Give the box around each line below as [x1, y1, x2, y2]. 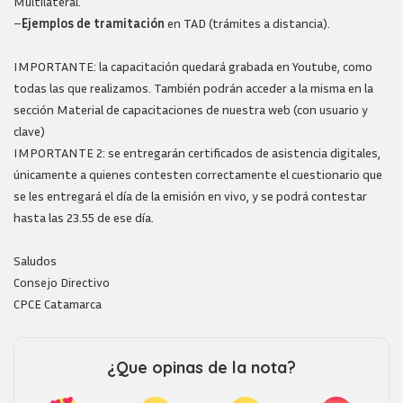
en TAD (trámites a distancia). [165, 15, 330, 31]
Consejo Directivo [13, 274, 110, 290]
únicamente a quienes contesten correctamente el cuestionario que [13, 166, 382, 182]
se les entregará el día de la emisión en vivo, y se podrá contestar [13, 188, 367, 203]
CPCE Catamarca [13, 296, 102, 311]
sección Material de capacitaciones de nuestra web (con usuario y [13, 102, 368, 117]
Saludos [13, 253, 57, 268]
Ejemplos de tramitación [22, 15, 165, 31]
